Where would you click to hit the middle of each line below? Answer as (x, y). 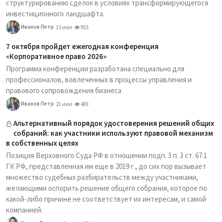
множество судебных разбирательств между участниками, (102, 177)
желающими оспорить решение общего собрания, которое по (107, 188)
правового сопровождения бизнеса (64, 90)
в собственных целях (42, 143)
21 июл (64, 104)
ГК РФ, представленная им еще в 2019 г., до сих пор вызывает (106, 166)
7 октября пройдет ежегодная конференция (82, 46)
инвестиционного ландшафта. (55, 14)
